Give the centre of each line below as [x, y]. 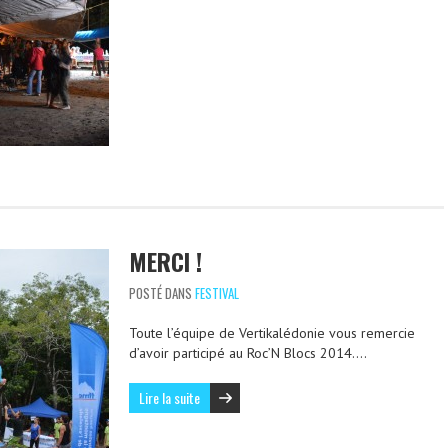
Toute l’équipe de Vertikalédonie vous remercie [272, 333]
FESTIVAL [217, 293]
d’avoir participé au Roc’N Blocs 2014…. [248, 353]
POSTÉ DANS [162, 293]
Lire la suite [169, 397]
